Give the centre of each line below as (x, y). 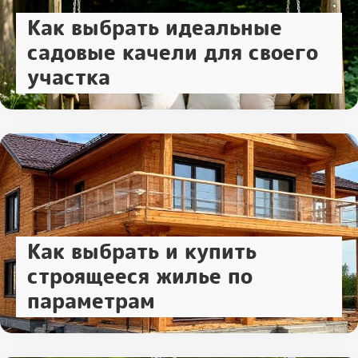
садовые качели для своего (173, 53)
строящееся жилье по (140, 277)
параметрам (91, 302)
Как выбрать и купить (142, 252)
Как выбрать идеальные (155, 28)
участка (69, 78)
